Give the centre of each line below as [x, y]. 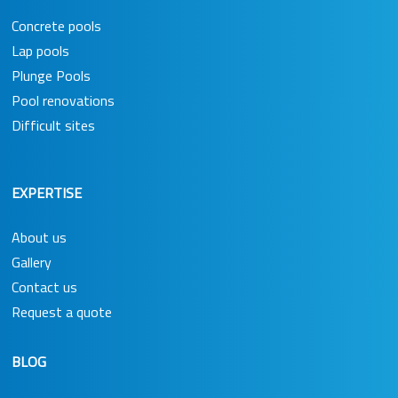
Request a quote [61, 311]
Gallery [31, 262]
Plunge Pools [51, 75]
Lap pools [40, 50]
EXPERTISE [46, 192]
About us [39, 237]
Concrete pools [56, 25]
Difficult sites [53, 125]
